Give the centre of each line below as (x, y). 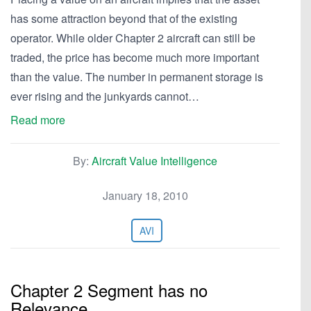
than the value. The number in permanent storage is (137, 77)
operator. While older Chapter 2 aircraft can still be (133, 38)
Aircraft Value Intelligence (154, 161)
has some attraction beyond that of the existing (124, 18)
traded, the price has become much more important (135, 57)
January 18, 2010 (145, 195)
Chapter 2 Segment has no (109, 290)
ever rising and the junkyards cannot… (105, 96)
